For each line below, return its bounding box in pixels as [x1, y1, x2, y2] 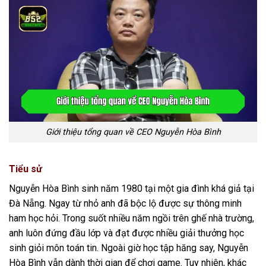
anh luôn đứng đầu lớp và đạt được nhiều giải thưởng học [9, 227, 244, 239]
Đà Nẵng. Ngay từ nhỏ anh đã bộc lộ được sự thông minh [9, 197, 242, 209]
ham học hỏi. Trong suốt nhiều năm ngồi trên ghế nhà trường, [9, 212, 254, 224]
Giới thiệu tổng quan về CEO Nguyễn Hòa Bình [45, 127, 221, 138]
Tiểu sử [9, 163, 42, 175]
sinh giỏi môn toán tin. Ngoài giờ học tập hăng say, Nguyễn [9, 242, 248, 254]
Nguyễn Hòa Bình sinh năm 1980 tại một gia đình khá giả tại [9, 182, 254, 194]
